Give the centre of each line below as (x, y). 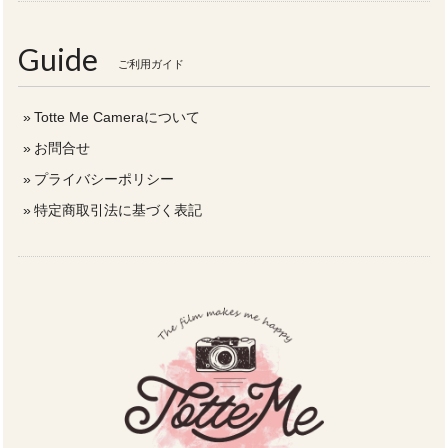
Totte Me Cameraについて (117, 117)
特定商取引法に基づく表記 (118, 210)
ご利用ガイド (151, 63)
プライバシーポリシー (104, 179)
